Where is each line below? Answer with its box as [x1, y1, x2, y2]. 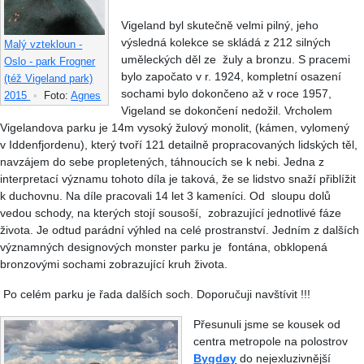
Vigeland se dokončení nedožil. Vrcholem [120, 103, 332, 117]
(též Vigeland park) [4, 72, 93, 85]
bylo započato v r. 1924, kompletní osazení [120, 69, 341, 83]
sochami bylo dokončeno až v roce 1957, [120, 86, 331, 100]
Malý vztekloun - [4, 38, 83, 51]
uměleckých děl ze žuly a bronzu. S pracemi [120, 52, 350, 66]
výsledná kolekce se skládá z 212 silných [120, 35, 331, 49]
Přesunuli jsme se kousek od [193, 317, 341, 331]
